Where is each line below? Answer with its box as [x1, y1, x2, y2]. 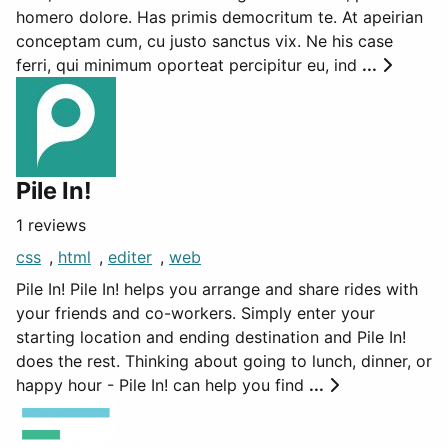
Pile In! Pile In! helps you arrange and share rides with [16, 279, 418, 299]
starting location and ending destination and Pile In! [16, 327, 406, 347]
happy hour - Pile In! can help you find [16, 375, 309, 395]
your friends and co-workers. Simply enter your [16, 303, 375, 323]
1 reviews [16, 215, 86, 235]
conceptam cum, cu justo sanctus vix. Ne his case [16, 31, 393, 51]
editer [108, 247, 152, 267]
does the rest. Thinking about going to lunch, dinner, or [16, 351, 432, 371]
